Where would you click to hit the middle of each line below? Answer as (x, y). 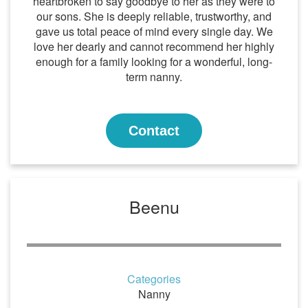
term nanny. (154, 77)
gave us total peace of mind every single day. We (154, 31)
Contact (154, 131)
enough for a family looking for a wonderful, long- (154, 62)
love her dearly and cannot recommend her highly (154, 46)
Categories (154, 279)
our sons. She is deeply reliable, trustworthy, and (154, 16)
